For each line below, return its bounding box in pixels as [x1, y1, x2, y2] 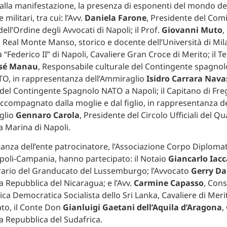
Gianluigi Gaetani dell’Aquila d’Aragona [62, 202, 222, 213]
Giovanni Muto [161, 24, 222, 35]
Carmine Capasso [133, 177, 204, 189]
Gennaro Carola [15, 109, 80, 121]
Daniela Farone [84, 12, 146, 23]
